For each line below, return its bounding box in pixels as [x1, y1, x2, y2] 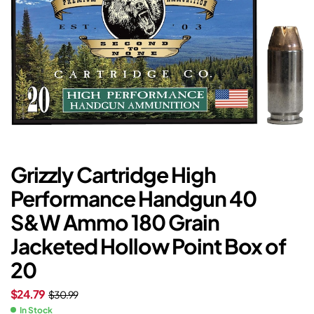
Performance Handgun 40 [11, 185, 257, 212]
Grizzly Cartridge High [11, 161, 216, 189]
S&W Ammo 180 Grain [11, 209, 219, 236]
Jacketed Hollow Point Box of [11, 233, 286, 260]
